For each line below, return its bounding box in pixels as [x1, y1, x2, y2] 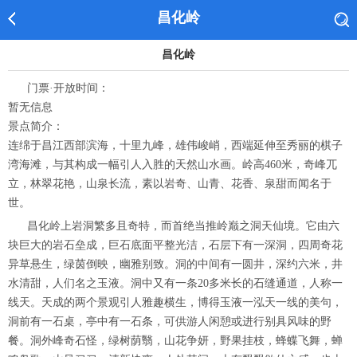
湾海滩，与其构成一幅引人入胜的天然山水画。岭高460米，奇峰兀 [8, 159, 337, 171]
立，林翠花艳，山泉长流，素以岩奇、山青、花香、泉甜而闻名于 [8, 178, 331, 190]
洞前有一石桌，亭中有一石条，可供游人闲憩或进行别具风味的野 [8, 316, 331, 328]
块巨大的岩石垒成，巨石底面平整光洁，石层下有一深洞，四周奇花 [8, 239, 343, 251]
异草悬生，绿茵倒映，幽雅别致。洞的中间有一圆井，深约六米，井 [8, 258, 343, 270]
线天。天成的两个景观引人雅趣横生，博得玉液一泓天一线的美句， [8, 296, 343, 308]
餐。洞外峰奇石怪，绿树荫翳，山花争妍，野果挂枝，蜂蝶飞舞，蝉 [8, 335, 343, 347]
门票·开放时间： [27, 82, 109, 94]
